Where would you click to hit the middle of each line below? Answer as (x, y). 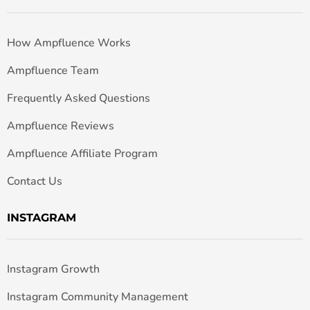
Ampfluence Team (53, 71)
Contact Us (35, 182)
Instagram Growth (53, 270)
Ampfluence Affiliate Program (82, 154)
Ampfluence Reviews (61, 126)
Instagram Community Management (98, 297)
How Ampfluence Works (69, 43)
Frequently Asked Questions (79, 99)
